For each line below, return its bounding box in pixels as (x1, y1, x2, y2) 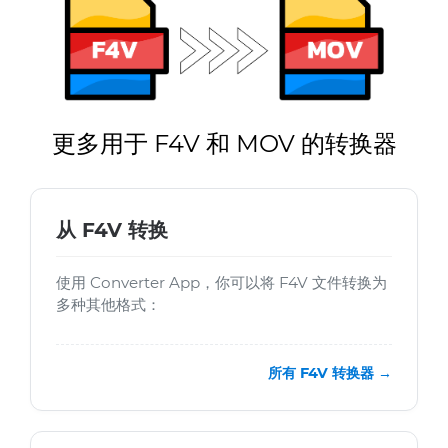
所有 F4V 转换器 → (268, 364, 392, 383)
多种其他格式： (56, 295, 161, 315)
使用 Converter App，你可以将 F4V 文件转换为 (56, 273, 387, 293)
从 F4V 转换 (56, 218, 168, 243)
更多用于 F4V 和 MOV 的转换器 (51, 129, 397, 159)
